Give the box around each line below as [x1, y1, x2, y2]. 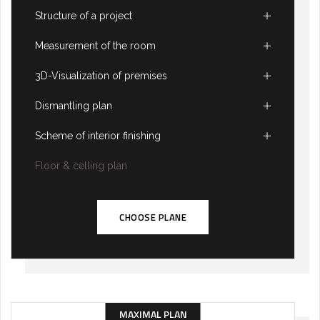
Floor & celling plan [35, 160, 127, 172]
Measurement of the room [35, 40, 156, 52]
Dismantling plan [35, 100, 112, 112]
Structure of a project [35, 10, 132, 22]
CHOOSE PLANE [119, 210, 186, 225]
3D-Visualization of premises [35, 70, 167, 82]
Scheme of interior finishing [35, 130, 161, 142]
